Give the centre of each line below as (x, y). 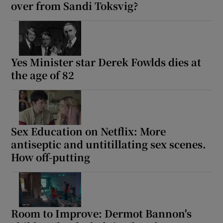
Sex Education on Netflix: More (89, 131)
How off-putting (51, 157)
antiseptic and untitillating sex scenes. (109, 144)
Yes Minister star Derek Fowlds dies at (106, 62)
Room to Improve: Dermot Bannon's (102, 214)
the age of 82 (43, 75)
